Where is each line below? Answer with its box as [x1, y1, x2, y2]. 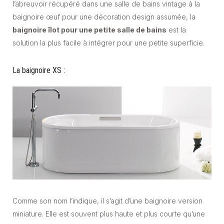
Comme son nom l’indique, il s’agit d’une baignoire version [12, 196, 202, 205]
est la [166, 25, 186, 34]
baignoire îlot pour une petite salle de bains [12, 25, 166, 34]
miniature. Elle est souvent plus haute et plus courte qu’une [12, 209, 205, 218]
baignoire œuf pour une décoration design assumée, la [12, 12, 195, 21]
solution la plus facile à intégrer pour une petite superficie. [12, 38, 204, 47]
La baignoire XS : [12, 65, 65, 75]
